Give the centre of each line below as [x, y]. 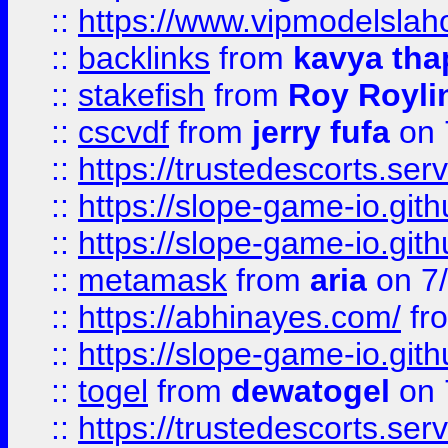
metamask [152, 280]
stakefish [141, 95]
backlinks [144, 58]
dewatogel [310, 391]
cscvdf [123, 132]
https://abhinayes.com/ [239, 317]
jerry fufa [321, 132]
